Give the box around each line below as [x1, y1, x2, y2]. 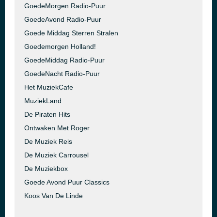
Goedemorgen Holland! [24, 43, 96, 50]
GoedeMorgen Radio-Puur [24, 2, 106, 10]
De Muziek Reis [24, 138, 72, 145]
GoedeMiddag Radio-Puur [24, 56, 105, 64]
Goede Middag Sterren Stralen [24, 29, 118, 37]
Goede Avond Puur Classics [24, 178, 109, 186]
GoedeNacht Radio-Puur [24, 70, 100, 77]
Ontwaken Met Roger [24, 124, 90, 132]
